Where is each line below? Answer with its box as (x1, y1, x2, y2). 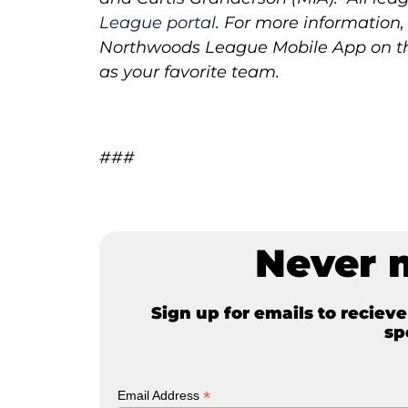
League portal (99, 13, 217, 34)
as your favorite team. (99, 62, 280, 83)
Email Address (117, 388, 204, 403)
